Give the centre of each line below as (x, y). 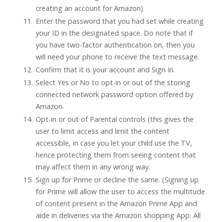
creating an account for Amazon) (89, 8)
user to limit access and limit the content (103, 131)
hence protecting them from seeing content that (116, 155)
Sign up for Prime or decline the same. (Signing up (117, 180)
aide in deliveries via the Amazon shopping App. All (118, 216)
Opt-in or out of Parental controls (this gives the (115, 119)
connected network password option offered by (114, 95)
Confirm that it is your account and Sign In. (105, 70)
